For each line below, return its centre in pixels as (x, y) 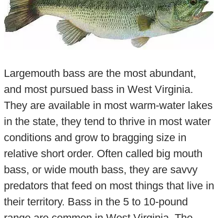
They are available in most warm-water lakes (108, 105)
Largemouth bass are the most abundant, (100, 73)
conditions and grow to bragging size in (95, 137)
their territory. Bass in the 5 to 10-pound (96, 201)
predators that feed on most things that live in (109, 185)
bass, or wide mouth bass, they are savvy (100, 169)
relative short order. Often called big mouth (103, 153)
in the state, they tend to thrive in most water (107, 121)
